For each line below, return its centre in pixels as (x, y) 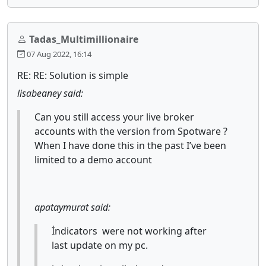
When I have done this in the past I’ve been (130, 145)
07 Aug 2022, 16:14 (58, 54)
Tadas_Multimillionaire (84, 39)
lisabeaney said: (50, 93)
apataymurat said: (72, 207)
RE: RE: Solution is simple (73, 75)
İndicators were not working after (129, 231)
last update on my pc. (100, 245)
